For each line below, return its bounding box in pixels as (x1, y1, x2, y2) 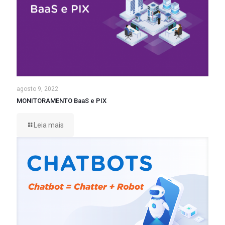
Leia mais (34, 121, 64, 129)
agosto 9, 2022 (17, 85, 58, 92)
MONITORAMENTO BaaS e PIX (17, 96, 106, 104)
